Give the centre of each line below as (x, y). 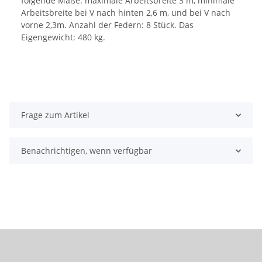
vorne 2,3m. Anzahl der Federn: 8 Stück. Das (107, 25)
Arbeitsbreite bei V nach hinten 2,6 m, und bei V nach (126, 13)
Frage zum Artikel (55, 115)
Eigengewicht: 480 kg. (63, 37)
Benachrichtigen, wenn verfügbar (87, 151)
